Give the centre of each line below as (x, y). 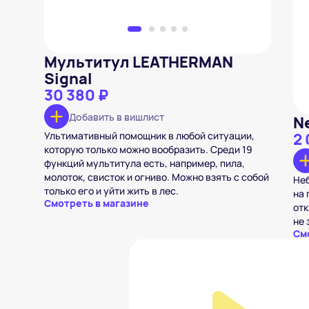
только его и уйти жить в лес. (111, 191)
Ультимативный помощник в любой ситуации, (149, 136)
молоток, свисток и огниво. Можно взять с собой (157, 177)
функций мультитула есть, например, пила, (144, 163)
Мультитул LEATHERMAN (139, 62)
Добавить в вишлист (117, 117)
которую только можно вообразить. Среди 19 (148, 149)
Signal (68, 79)
